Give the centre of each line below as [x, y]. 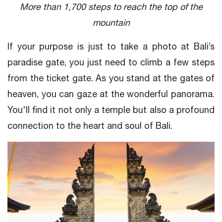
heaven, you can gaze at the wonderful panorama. [111, 94]
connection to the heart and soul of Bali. [90, 125]
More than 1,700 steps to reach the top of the [111, 6]
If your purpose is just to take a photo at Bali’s [111, 46]
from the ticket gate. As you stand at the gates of [111, 78]
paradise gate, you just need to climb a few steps [111, 62]
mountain [111, 22]
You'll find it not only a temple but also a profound [111, 110]
